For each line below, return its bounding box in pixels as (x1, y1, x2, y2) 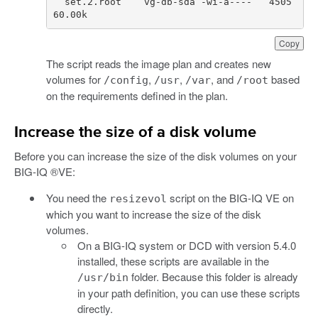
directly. (77, 300, 113, 316)
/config (103, 73, 148, 87)
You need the (45, 190, 109, 205)
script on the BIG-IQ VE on (166, 190, 294, 205)
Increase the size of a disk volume (14, 124, 256, 141)
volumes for (45, 71, 104, 87)
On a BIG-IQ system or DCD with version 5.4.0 (77, 237, 296, 253)
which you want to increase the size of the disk (45, 206, 261, 221)
